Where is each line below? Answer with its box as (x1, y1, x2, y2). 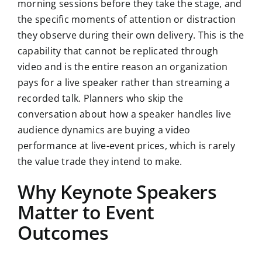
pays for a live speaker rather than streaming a (17, 75, 230, 89)
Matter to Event (17, 199, 154, 225)
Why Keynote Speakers (17, 178, 217, 204)
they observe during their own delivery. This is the (17, 28, 244, 42)
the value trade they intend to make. (17, 154, 182, 168)
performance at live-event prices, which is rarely (17, 139, 235, 152)
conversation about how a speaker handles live (17, 107, 231, 120)
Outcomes (17, 219, 109, 245)
